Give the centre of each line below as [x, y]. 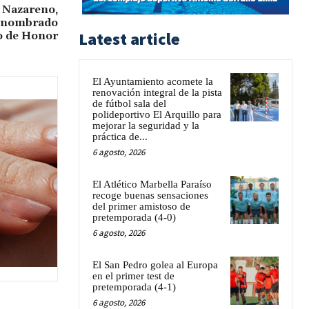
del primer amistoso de [141, 206]
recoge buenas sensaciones [150, 195]
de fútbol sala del [129, 103]
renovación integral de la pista [157, 92]
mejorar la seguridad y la [146, 125]
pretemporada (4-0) [134, 217]
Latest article [129, 39]
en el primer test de [133, 276]
